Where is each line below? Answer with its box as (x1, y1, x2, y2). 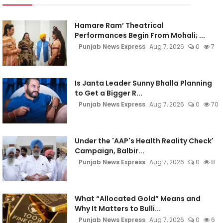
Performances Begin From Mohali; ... (74, 30, 205, 40)
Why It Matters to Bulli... (74, 204, 161, 214)
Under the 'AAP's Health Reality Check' (74, 136, 214, 146)
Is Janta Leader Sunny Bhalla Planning (74, 78, 212, 88)
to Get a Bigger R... (74, 88, 142, 98)
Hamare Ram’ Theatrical (74, 20, 164, 30)
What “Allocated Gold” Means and (74, 194, 201, 204)
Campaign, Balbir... (74, 146, 144, 156)
